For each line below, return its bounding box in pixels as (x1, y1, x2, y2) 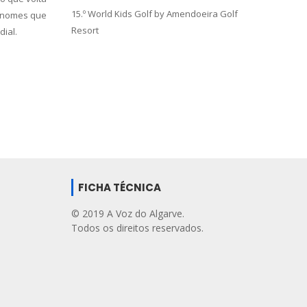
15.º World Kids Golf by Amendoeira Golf (71, 8, 238, 20)
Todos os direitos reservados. (71, 221, 204, 234)
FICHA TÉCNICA (77, 180, 161, 195)
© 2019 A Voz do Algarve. (71, 207, 184, 220)
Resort (71, 24, 99, 36)
